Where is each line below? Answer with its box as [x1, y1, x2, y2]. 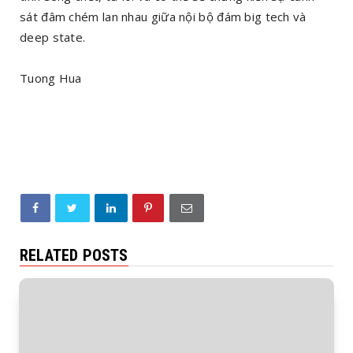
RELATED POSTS [20, 246, 128, 265]
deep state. [20, 29, 86, 45]
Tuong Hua [20, 70, 82, 86]
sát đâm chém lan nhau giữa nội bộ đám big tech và [20, 9, 307, 24]
